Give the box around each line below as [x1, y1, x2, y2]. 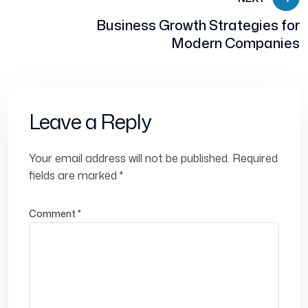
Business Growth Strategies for [96, 15, 300, 35]
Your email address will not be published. [29, 151, 230, 166]
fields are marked [29, 168, 120, 184]
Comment [29, 207, 78, 221]
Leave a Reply [29, 107, 151, 137]
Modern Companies [171, 33, 300, 53]
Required [232, 151, 278, 166]
